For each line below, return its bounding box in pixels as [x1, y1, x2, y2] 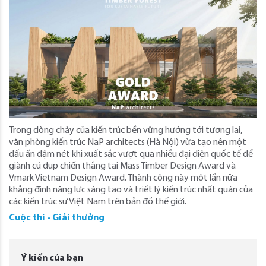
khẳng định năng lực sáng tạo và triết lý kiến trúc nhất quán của [9, 185, 253, 195]
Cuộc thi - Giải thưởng [9, 213, 104, 223]
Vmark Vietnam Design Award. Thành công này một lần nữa [9, 173, 237, 183]
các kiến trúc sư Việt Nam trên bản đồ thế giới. [9, 197, 186, 207]
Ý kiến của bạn [21, 254, 83, 264]
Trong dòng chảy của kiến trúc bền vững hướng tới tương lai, [9, 126, 242, 136]
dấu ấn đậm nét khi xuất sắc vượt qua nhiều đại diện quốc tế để [9, 150, 253, 160]
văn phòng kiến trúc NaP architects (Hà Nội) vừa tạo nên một [9, 138, 246, 148]
